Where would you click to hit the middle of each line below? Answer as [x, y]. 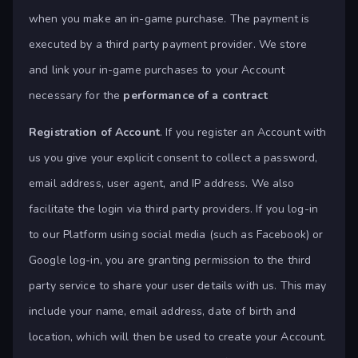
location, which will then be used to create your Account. [178, 337]
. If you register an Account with [243, 133]
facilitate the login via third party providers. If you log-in [174, 209]
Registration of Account [95, 133]
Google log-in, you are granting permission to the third [170, 261]
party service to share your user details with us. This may [178, 286]
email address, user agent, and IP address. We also [162, 184]
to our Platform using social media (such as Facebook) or [176, 235]
